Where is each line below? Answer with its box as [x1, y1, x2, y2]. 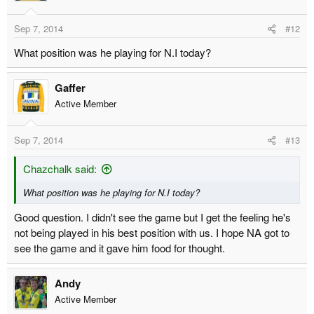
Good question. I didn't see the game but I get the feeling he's [14, 209, 291, 224]
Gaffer [55, 79, 86, 95]
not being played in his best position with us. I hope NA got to [14, 224, 289, 240]
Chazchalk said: [23, 161, 97, 177]
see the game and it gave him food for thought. [14, 240, 225, 255]
